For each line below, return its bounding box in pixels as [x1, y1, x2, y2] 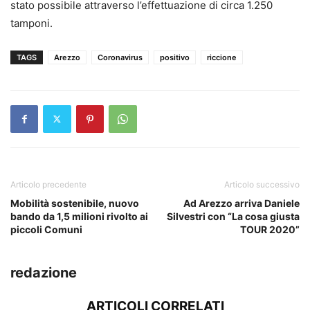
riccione [207, 52, 237, 62]
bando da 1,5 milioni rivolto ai [10, 210, 148, 222]
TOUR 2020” [240, 223, 300, 235]
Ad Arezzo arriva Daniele [183, 197, 300, 209]
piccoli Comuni [10, 223, 82, 235]
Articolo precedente [10, 179, 86, 190]
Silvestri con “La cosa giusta [167, 210, 300, 222]
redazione [10, 264, 77, 281]
